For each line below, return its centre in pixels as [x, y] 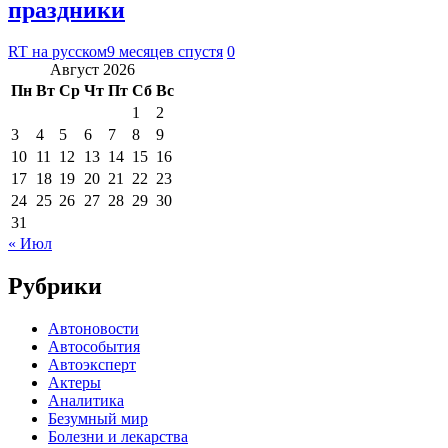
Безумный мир [98, 419]
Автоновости [93, 329]
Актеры [74, 383]
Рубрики [55, 286]
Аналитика [86, 401]
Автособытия [94, 347]
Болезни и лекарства [118, 437]
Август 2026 [92, 70]
